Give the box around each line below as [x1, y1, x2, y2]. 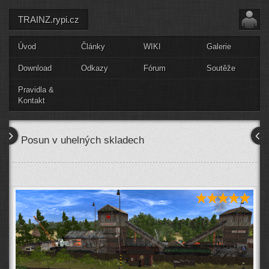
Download [18, 64, 52, 73]
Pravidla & [18, 85, 54, 94]
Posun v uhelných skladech [21, 134, 144, 146]
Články [80, 42, 105, 51]
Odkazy [80, 64, 108, 73]
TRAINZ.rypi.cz [18, 14, 79, 25]
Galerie [206, 42, 231, 51]
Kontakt [18, 96, 45, 105]
